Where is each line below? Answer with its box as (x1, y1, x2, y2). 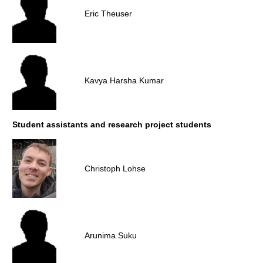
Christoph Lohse (85, 164, 146, 173)
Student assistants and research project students (12, 120, 211, 129)
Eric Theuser (85, 9, 132, 18)
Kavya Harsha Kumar (85, 76, 164, 85)
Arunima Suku (85, 231, 137, 240)
